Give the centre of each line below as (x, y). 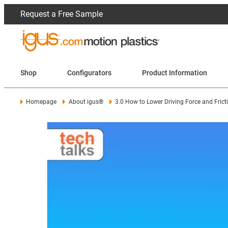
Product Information (175, 73)
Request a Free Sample (62, 14)
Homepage (41, 102)
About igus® (86, 102)
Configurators (89, 73)
